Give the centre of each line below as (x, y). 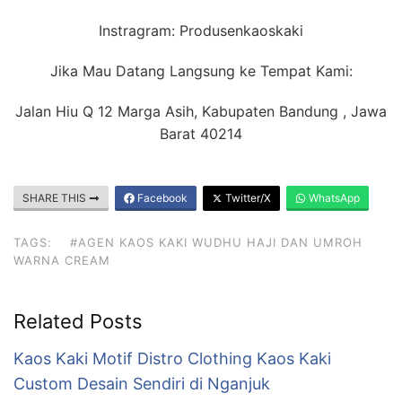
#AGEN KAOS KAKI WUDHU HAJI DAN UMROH (216, 242)
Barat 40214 (201, 133)
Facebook (161, 197)
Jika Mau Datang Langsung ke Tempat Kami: (201, 70)
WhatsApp (333, 197)
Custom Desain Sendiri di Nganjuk (142, 383)
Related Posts (78, 321)
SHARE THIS (56, 197)
